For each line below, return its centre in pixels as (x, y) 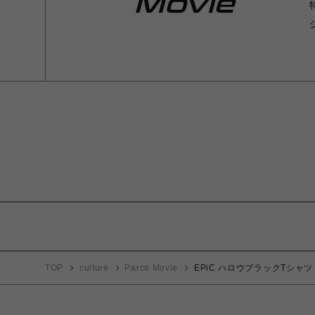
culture (94, 268)
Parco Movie (152, 268)
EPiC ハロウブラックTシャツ (253, 268)
